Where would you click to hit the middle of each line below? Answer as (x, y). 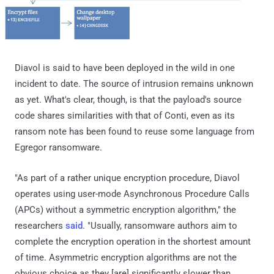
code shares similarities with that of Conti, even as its (125, 116)
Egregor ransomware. (58, 148)
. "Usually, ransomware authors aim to (160, 226)
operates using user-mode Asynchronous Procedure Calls (132, 194)
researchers (40, 226)
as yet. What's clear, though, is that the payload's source (128, 100)
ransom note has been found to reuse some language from (135, 132)
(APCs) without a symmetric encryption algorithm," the (125, 210)
